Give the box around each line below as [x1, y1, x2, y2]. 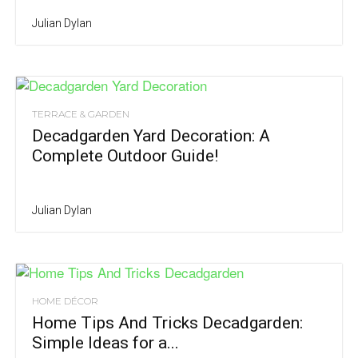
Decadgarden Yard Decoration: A [32, 125, 270, 145]
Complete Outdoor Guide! [32, 145, 218, 165]
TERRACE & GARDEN [32, 107, 129, 120]
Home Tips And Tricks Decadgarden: [32, 312, 303, 332]
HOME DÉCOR [32, 294, 98, 307]
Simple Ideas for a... [32, 332, 179, 352]
